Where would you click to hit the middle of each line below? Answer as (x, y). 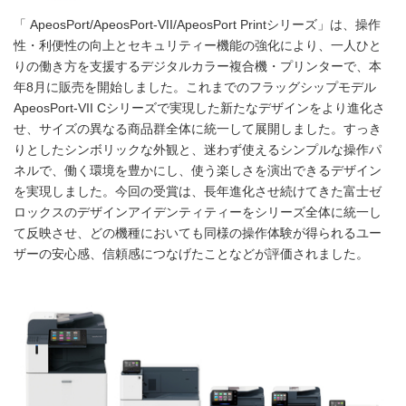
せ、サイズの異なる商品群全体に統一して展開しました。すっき (198, 129)
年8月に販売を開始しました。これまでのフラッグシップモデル (195, 87)
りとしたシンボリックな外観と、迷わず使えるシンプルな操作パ (198, 150)
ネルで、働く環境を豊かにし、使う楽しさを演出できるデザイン (198, 170)
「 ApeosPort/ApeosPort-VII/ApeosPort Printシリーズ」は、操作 (197, 24)
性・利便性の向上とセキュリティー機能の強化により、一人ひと (198, 45)
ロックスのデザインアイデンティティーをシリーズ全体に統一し (198, 212)
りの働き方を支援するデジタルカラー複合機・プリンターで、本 (198, 66)
